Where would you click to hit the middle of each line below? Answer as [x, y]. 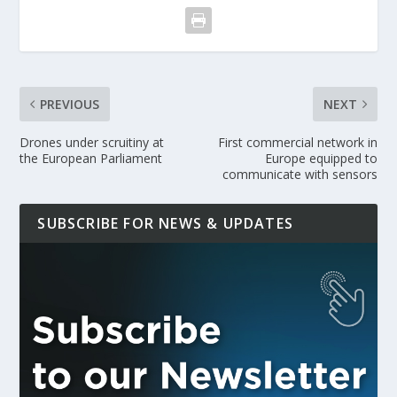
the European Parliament [91, 158]
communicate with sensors [300, 174]
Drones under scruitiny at [92, 142]
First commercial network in [297, 142]
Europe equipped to [321, 158]
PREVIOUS [70, 104]
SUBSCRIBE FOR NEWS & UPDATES [166, 223]
